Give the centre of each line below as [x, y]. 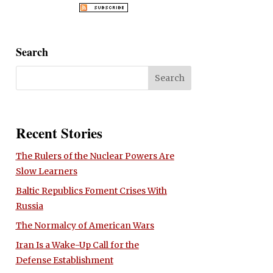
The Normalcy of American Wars [85, 225]
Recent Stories [59, 133]
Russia [29, 206]
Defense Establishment [64, 260]
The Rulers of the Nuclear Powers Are [95, 156]
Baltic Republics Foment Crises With [91, 190]
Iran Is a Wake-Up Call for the [77, 245]
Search [32, 52]
